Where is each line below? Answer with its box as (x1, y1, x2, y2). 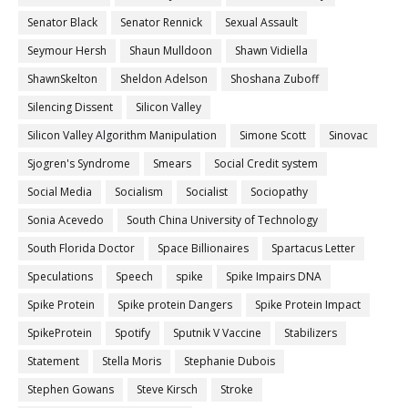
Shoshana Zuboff (230, 71, 319, 87)
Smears (153, 156, 191, 172)
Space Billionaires (158, 240, 249, 257)
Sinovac (329, 127, 368, 144)
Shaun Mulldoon (129, 43, 212, 59)
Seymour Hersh (27, 43, 107, 59)
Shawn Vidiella (235, 43, 308, 59)
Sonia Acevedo (27, 212, 104, 229)
